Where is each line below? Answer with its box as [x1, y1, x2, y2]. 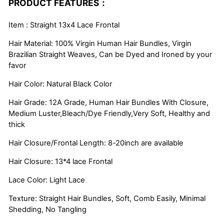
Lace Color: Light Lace [8, 175, 85, 184]
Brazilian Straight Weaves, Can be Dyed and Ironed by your [8, 49, 212, 59]
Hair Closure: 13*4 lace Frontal [8, 156, 112, 166]
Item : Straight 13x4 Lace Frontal [8, 20, 119, 29]
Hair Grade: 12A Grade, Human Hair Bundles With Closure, [8, 97, 208, 107]
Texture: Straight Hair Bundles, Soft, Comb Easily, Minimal [8, 193, 205, 203]
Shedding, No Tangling [8, 204, 86, 214]
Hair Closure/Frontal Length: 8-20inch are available [8, 138, 183, 147]
